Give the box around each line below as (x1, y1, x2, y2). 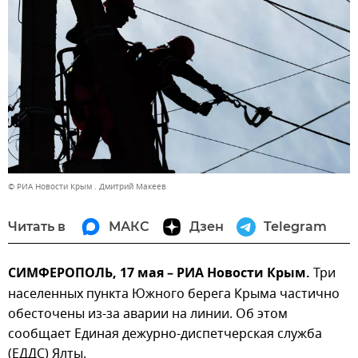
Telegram (264, 218, 327, 234)
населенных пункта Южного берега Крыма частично (8, 284, 340, 304)
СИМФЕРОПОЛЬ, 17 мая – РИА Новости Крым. (8, 263, 313, 284)
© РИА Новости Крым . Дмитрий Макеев (8, 180, 166, 193)
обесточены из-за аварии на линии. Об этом (8, 304, 288, 324)
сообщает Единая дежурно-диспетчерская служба (8, 324, 322, 344)
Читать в (8, 218, 66, 234)
